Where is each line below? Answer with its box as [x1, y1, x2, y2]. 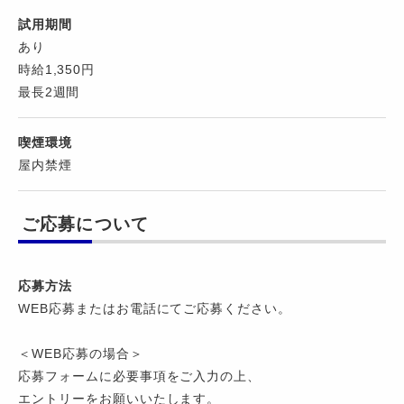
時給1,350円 [18, 62, 95, 78]
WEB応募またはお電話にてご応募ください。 [18, 301, 292, 317]
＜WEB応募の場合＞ [18, 346, 143, 362]
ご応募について [22, 215, 150, 234]
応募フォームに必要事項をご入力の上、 [18, 369, 262, 384]
